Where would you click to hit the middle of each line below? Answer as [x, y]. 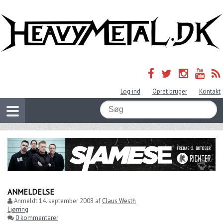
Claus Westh [119, 201]
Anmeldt [26, 201]
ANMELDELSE [31, 191]
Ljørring [18, 209]
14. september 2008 [66, 201]
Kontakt [210, 92]
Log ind [130, 92]
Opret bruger [170, 92]
